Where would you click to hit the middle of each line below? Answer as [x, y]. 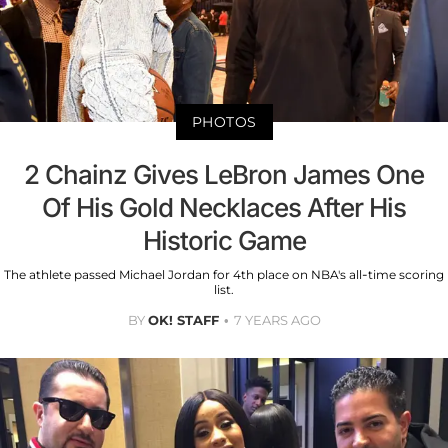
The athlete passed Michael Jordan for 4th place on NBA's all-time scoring [224, 275]
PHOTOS [224, 122]
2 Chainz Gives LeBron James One [224, 175]
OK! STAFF [183, 320]
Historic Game [224, 241]
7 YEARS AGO [277, 320]
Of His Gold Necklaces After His [224, 208]
